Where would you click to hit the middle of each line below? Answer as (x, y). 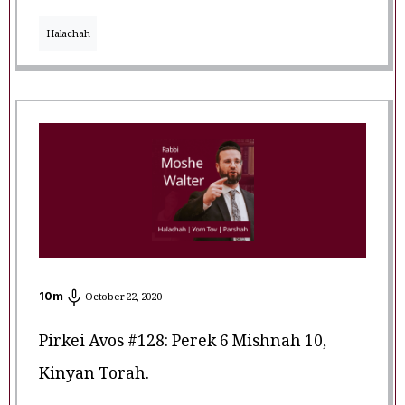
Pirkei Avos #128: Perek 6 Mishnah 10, (183, 344)
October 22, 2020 (123, 298)
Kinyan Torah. (94, 377)
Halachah (68, 35)
